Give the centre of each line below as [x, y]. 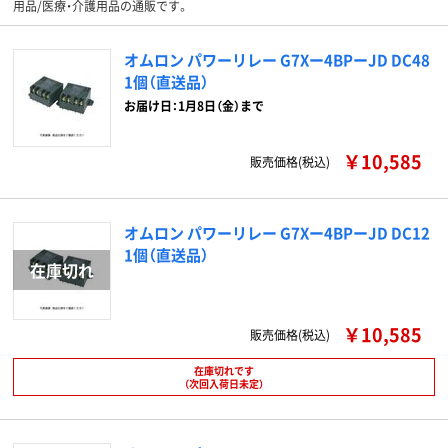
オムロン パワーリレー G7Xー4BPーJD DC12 [277, 232]
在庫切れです [224, 370]
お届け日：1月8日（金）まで [194, 105]
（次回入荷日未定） [224, 383]
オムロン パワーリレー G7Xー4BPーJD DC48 [277, 59]
